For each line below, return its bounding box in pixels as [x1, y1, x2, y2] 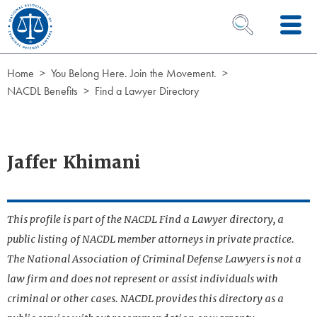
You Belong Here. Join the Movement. [51, 66, 217, 81]
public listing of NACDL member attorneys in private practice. [7, 233, 294, 246]
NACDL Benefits [7, 83, 78, 98]
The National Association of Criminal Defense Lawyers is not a [7, 253, 301, 265]
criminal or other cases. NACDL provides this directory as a [7, 292, 284, 305]
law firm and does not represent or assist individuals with [7, 272, 278, 285]
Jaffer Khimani [7, 151, 141, 173]
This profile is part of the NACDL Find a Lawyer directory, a [7, 213, 284, 226]
